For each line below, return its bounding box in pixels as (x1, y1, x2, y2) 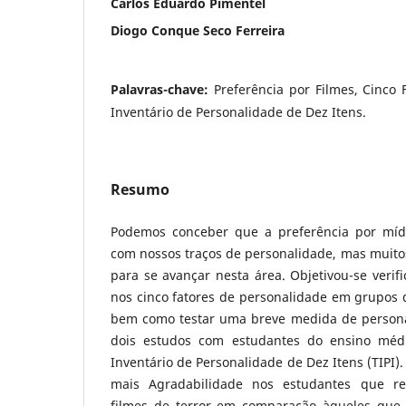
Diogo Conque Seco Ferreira (111, 21, 285, 39)
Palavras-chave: (111, 80, 214, 98)
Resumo (111, 179, 169, 199)
